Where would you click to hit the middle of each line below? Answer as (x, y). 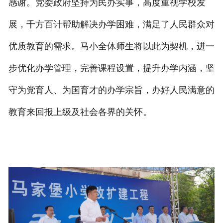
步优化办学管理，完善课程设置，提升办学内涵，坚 (111, 68)
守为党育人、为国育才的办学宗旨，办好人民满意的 (111, 90)
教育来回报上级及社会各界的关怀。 (80, 112)
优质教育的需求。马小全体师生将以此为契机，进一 (111, 47)
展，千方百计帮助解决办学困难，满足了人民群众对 (111, 25)
